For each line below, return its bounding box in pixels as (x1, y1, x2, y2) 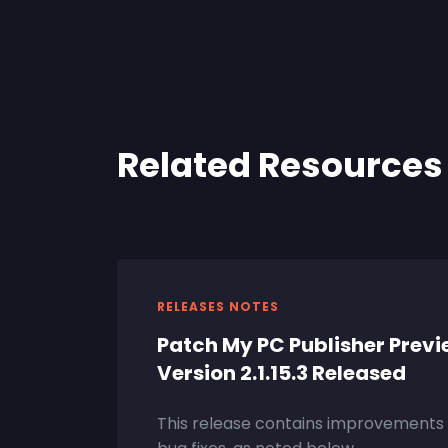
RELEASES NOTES (157, 298, 279, 315)
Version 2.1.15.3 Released (157, 359, 406, 387)
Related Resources (117, 140, 443, 189)
